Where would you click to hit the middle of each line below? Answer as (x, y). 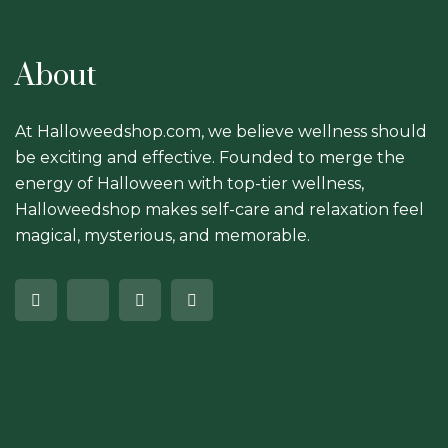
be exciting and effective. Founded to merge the (210, 157)
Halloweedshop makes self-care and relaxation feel (219, 209)
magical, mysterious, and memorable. (162, 235)
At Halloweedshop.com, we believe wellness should (221, 131)
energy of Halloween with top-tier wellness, (189, 183)
